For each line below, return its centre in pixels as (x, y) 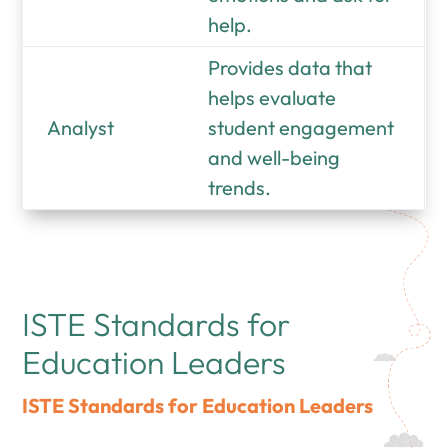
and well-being (274, 158)
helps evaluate (272, 98)
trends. (240, 188)
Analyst (81, 128)
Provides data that (290, 68)
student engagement (301, 128)
